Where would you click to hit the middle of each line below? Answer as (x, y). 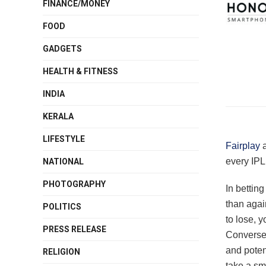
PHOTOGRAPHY (74, 184)
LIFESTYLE (64, 139)
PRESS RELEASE (75, 229)
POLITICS (62, 207)
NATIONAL (63, 161)
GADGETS (62, 49)
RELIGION (61, 252)
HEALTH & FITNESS (80, 71)
